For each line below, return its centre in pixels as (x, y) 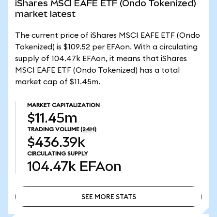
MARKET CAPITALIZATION (63, 105)
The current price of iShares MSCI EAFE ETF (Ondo (108, 35)
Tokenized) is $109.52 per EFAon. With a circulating (106, 47)
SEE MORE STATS (108, 197)
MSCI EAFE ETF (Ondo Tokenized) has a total (97, 70)
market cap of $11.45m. (58, 82)
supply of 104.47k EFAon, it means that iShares (101, 59)
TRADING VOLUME (53, 129)
